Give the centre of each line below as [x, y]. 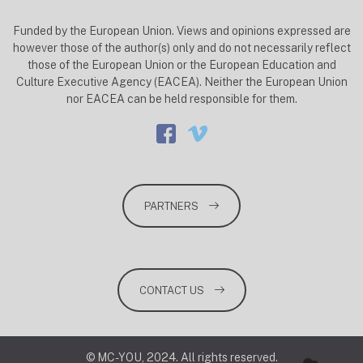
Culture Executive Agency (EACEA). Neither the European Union [181, 81]
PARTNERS [171, 206]
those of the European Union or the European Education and [181, 64]
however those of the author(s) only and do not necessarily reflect [181, 47]
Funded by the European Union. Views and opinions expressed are [181, 30]
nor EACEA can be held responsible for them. [181, 98]
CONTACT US [171, 290]
